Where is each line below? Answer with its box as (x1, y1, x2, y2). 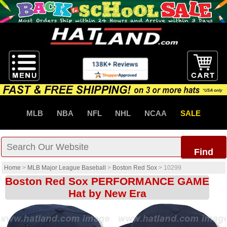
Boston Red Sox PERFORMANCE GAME (5, 175, 210, 187)
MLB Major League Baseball (27, 164, 106, 172)
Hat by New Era (68, 187, 146, 200)
